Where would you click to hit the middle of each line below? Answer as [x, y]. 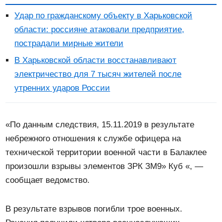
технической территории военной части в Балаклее [108, 152]
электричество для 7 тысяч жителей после [98, 74]
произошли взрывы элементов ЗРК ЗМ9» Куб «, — [105, 166]
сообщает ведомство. [48, 180]
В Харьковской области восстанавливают [96, 60]
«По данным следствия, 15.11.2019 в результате [100, 124]
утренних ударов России [62, 88]
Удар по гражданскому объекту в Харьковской [104, 15]
